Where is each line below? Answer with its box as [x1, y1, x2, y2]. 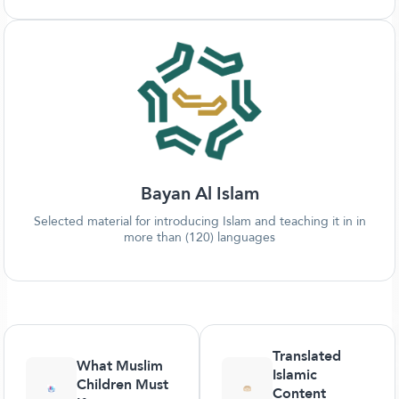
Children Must [76, 370, 168, 397]
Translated [272, 343, 341, 369]
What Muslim [76, 352, 163, 379]
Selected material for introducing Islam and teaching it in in [33, 209, 366, 232]
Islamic [272, 362, 317, 387]
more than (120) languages [124, 225, 275, 248]
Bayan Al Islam [140, 176, 259, 210]
